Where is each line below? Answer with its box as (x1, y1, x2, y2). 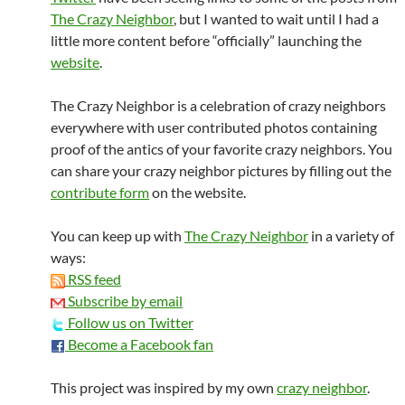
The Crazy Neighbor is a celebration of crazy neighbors (51, 97, 386, 114)
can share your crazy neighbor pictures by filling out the (51, 162, 391, 179)
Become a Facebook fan (65, 335, 213, 353)
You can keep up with (51, 227, 184, 244)
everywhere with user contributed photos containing (51, 118, 377, 136)
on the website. (149, 184, 246, 201)
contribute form (51, 184, 149, 201)
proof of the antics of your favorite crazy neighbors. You (51, 140, 392, 157)
